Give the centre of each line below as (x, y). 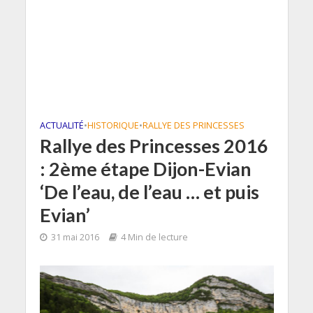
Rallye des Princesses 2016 (154, 146)
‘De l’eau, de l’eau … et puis (149, 192)
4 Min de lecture (154, 237)
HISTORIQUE (113, 125)
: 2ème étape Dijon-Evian (145, 169)
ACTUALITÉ (61, 125)
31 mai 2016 (75, 237)
